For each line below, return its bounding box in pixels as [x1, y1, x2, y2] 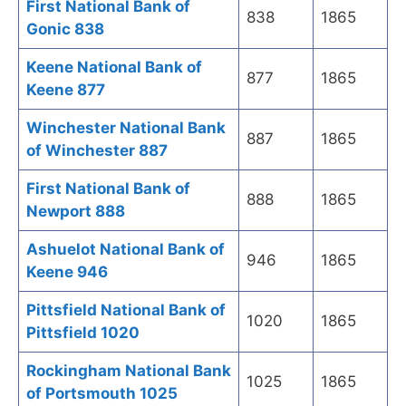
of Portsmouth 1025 [26, 384, 178, 403]
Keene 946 [26, 263, 108, 282]
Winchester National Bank [26, 119, 226, 138]
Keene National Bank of [26, 58, 202, 77]
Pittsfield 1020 [26, 324, 140, 343]
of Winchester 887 [26, 141, 168, 160]
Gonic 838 [26, 20, 104, 39]
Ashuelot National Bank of [26, 240, 225, 259]
